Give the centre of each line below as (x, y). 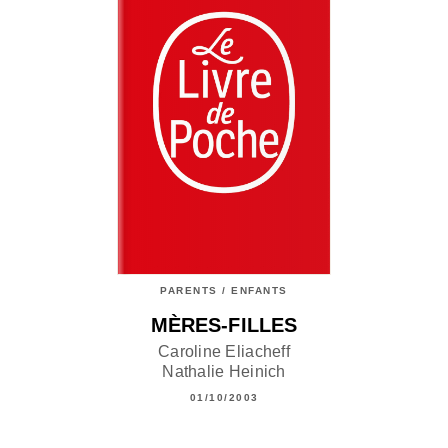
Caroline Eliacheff (224, 352)
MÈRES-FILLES (224, 324)
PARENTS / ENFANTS (224, 290)
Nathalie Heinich (224, 372)
